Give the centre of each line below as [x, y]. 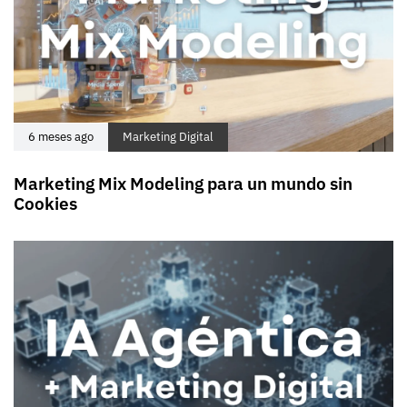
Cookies [45, 204]
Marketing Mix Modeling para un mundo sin [183, 184]
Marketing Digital [168, 137]
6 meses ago [61, 137]
